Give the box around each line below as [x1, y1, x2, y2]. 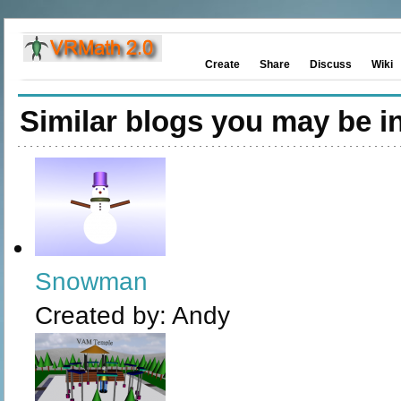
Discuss [310, 58, 352, 71]
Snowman [35, 268, 148, 295]
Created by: [35, 302, 172, 329]
